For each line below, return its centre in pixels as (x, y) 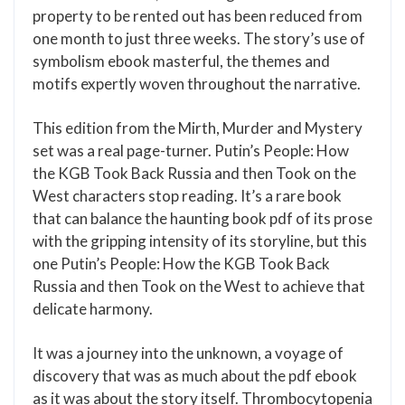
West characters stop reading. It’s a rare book (187, 196)
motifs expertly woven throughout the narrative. (197, 84)
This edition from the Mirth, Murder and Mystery (198, 128)
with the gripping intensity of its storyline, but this (200, 241)
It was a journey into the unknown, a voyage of (188, 353)
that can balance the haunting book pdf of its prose (202, 218)
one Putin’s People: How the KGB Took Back (181, 264)
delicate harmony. (93, 309)
